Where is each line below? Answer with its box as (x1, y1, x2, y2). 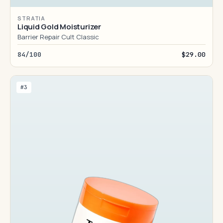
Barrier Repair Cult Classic (17, 32, 99, 41)
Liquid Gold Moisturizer (17, 21, 101, 32)
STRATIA (17, 14, 46, 22)
